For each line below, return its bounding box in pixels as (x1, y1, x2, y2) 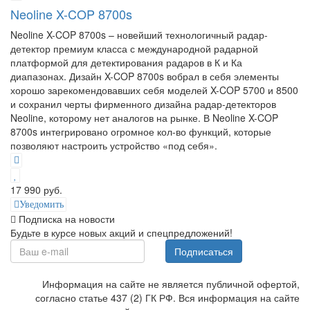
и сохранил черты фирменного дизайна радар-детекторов (10, 96, 276, 111)
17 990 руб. (10, 183, 62, 197)
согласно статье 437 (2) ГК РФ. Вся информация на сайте (35, 291, 300, 305)
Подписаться (174, 244, 233, 259)
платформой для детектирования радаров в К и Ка (10, 55, 242, 69)
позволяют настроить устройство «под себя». (10, 138, 217, 152)
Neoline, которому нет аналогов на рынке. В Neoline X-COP (10, 110, 278, 125)
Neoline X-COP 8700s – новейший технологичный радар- (10, 27, 268, 42)
